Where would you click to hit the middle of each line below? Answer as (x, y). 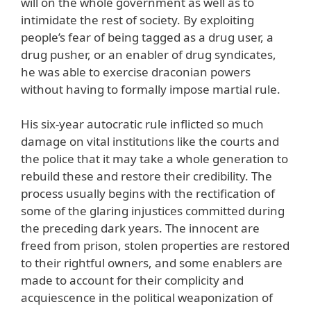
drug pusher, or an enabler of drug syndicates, (149, 54)
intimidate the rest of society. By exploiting (137, 19)
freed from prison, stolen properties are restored (155, 246)
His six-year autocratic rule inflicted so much (142, 124)
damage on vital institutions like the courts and (150, 142)
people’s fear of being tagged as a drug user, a (147, 37)
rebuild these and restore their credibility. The (146, 176)
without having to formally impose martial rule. (151, 89)
